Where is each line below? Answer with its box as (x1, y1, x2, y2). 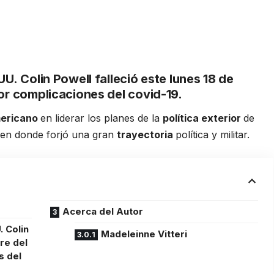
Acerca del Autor (62, 205, 144, 217)
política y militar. (176, 128, 250, 141)
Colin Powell (20, 72, 92, 86)
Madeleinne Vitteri (101, 228, 188, 240)
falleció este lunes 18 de (92, 72, 234, 86)
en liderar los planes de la (40, 111, 163, 124)
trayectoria (117, 128, 176, 141)
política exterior (163, 111, 244, 124)
